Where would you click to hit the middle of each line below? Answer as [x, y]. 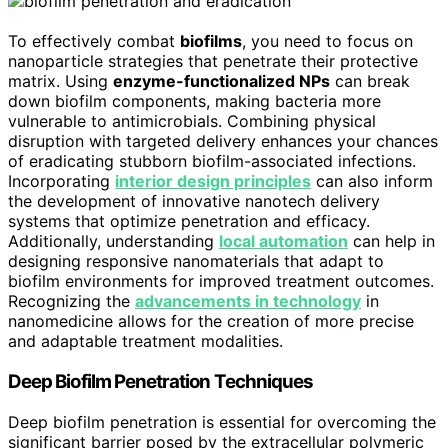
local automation [283, 241]
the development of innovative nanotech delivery [194, 201]
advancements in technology [248, 301]
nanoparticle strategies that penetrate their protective [213, 61]
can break [370, 81]
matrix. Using [60, 81]
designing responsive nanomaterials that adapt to [196, 261]
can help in [391, 241]
